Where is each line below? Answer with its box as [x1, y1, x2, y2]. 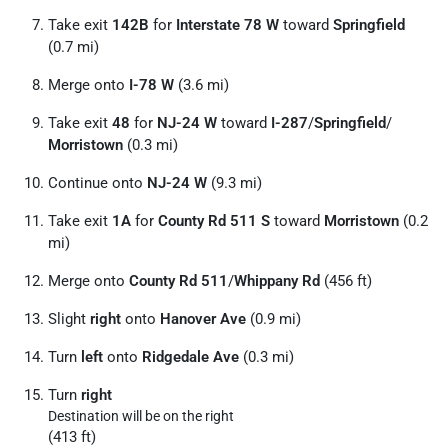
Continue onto [48, 174, 147, 192]
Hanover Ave [160, 310, 246, 328]
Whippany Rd [234, 272, 320, 290]
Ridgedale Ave [142, 348, 239, 366]
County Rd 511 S [158, 212, 270, 230]
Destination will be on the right [48, 408, 234, 424]
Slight [48, 310, 90, 328]
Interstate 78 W [176, 16, 279, 34]
